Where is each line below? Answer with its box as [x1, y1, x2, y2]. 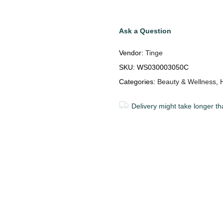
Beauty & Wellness [157, 77, 216, 86]
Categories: [119, 77, 157, 86]
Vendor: [119, 48, 145, 57]
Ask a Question [119, 26, 171, 35]
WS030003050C [137, 63, 189, 71]
